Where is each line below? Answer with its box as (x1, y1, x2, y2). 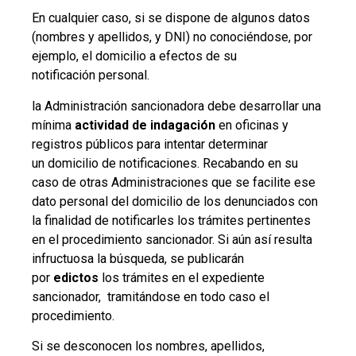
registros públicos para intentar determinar (32, 136, 268, 152)
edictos (53, 269, 99, 285)
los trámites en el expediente (99, 269, 265, 285)
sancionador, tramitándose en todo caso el (32, 288, 269, 304)
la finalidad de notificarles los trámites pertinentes (32, 212, 311, 228)
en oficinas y (215, 117, 288, 133)
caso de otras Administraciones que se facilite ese (32, 174, 315, 190)
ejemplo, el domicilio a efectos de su (32, 48, 237, 64)
